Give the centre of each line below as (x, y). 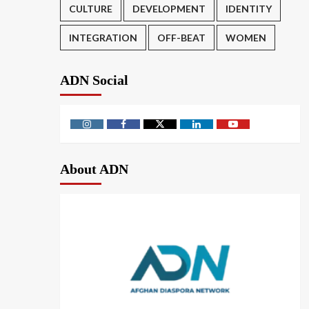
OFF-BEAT (181, 38)
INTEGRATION (103, 38)
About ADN (94, 169)
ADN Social (94, 80)
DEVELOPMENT (169, 9)
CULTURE (91, 9)
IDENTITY (249, 9)
